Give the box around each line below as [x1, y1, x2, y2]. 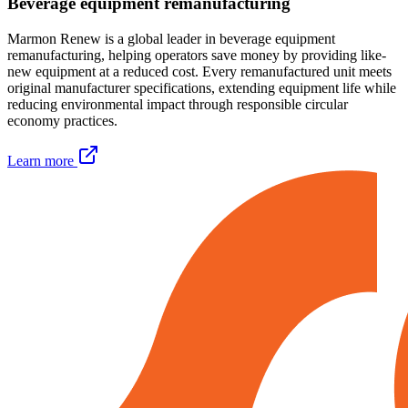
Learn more [7, 152, 74, 168]
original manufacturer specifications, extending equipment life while [7, 79, 396, 96]
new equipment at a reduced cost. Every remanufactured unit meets [7, 63, 392, 79]
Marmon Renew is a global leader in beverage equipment [7, 30, 335, 46]
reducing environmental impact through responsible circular [7, 96, 348, 112]
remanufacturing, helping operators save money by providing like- [7, 46, 386, 63]
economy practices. [7, 112, 117, 128]
